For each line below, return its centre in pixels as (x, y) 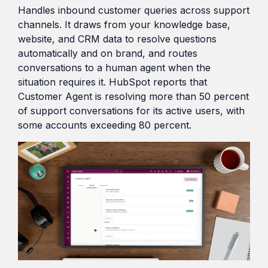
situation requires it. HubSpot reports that (112, 82)
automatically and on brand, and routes (108, 54)
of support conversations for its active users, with (131, 111)
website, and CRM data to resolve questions (117, 39)
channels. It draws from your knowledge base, (124, 25)
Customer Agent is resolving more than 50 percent (133, 97)
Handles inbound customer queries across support (134, 10)
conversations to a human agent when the (114, 68)
